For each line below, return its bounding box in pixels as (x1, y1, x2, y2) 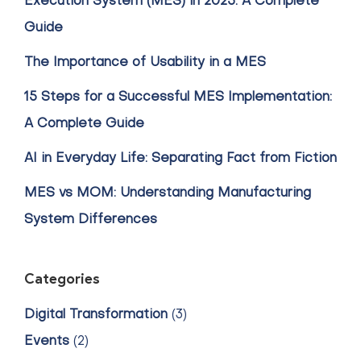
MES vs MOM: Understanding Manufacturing (24, 187, 311, 200)
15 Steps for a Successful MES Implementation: (24, 91, 332, 104)
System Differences (24, 214, 157, 226)
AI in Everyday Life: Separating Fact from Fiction (24, 152, 337, 165)
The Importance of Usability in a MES (24, 56, 266, 69)
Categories (24, 268, 100, 288)
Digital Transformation (24, 309, 168, 322)
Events (24, 335, 69, 348)
